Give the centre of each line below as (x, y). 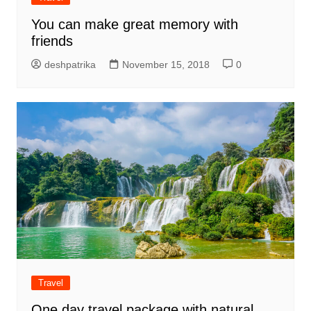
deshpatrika (70, 65)
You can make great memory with (134, 25)
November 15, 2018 (166, 65)
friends (52, 41)
